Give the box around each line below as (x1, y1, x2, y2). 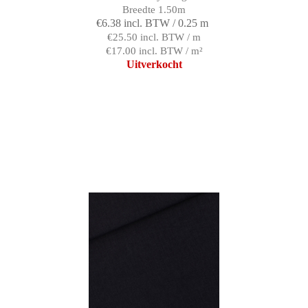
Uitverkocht (126, 58, 182, 70)
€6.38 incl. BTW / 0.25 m (96, 16, 208, 29)
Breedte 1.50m (122, 3, 186, 15)
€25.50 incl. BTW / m (107, 31, 201, 43)
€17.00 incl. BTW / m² (105, 45, 203, 56)
